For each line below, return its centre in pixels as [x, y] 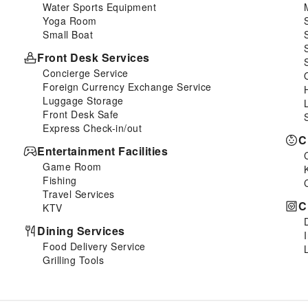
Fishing [60, 180]
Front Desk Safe [81, 114]
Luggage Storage [83, 100]
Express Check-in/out [92, 128]
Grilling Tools [73, 260]
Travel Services [79, 194]
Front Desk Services [93, 57]
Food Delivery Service [94, 246]
